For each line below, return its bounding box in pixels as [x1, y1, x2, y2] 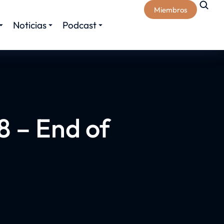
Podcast [62, 19, 96, 31]
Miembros [154, 4, 187, 14]
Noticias [13, 19, 46, 31]
